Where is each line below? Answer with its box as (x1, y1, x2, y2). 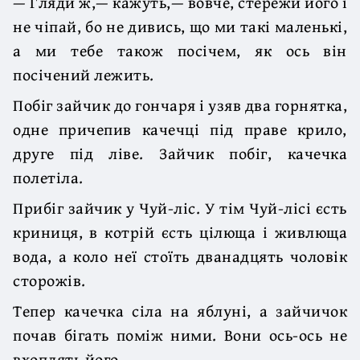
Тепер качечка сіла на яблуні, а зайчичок (13, 298, 347, 322)
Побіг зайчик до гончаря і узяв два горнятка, (13, 92, 347, 117)
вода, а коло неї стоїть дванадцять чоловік (13, 243, 347, 268)
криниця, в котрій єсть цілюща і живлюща (13, 219, 347, 243)
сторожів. (13, 268, 86, 292)
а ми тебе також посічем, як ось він (13, 38, 347, 62)
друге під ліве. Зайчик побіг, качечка (13, 141, 347, 165)
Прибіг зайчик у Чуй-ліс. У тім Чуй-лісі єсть (13, 195, 347, 219)
